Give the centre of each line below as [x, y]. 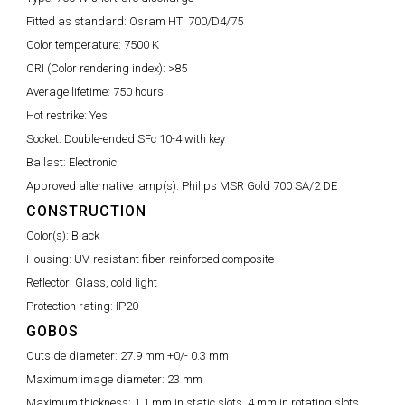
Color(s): [49, 235]
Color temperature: [75, 45]
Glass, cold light [116, 283]
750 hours [138, 92]
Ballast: [47, 162]
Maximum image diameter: [97, 379]
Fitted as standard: [78, 21]
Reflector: [51, 283]
